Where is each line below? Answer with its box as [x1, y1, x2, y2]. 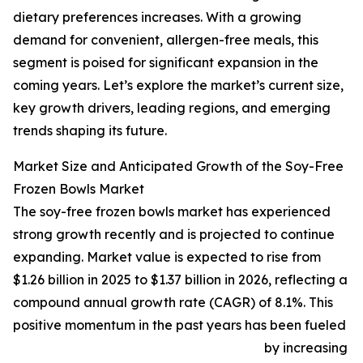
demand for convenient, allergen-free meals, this [13, 32, 318, 49]
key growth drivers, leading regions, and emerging [13, 100, 331, 117]
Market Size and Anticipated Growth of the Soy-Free [13, 158, 344, 175]
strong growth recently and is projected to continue [13, 226, 335, 243]
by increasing [264, 340, 348, 357]
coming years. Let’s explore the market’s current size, [13, 77, 344, 94]
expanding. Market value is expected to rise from [13, 249, 321, 266]
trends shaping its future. [13, 122, 167, 139]
